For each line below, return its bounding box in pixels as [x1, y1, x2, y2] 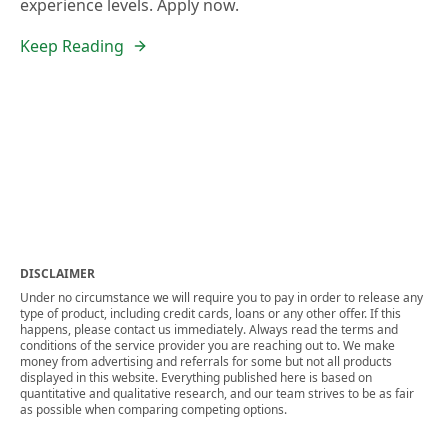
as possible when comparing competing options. [20, 401, 287, 418]
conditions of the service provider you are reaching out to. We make [20, 337, 395, 354]
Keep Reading [20, 35, 124, 57]
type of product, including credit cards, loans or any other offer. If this [20, 305, 401, 322]
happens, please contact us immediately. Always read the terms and [20, 321, 398, 338]
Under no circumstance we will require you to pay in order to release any [20, 289, 423, 306]
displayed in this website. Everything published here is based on [20, 369, 372, 386]
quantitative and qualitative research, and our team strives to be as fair [20, 385, 414, 402]
